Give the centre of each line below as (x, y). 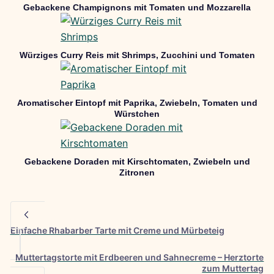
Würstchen (137, 113)
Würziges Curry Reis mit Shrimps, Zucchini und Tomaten (137, 55)
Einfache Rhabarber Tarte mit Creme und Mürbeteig (117, 230)
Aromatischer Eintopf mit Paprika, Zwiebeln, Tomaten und (137, 102)
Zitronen (137, 172)
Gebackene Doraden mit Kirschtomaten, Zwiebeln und (137, 161)
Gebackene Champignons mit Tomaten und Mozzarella (137, 7)
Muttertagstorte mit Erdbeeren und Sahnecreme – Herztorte (140, 257)
